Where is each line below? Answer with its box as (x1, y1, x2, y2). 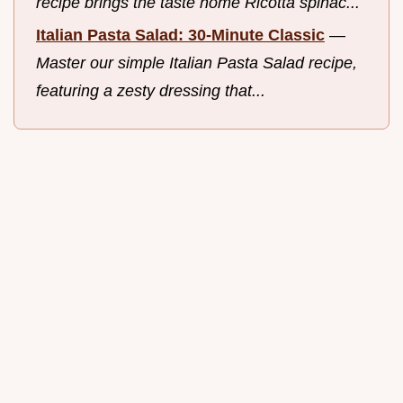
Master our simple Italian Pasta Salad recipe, (36, 54, 357, 73)
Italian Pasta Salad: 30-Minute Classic (36, 26, 325, 45)
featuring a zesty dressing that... (36, 82, 265, 101)
